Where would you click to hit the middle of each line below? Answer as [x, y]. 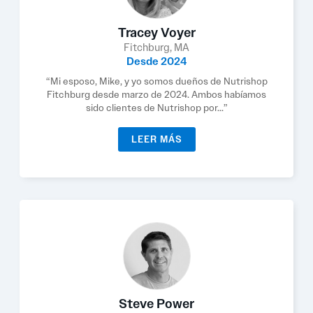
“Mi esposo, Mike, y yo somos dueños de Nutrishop [156, 81]
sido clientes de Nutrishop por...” [156, 108]
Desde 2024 [156, 61]
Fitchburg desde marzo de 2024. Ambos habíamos [156, 94]
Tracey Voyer [156, 33]
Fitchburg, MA [156, 48]
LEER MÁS [156, 139]
